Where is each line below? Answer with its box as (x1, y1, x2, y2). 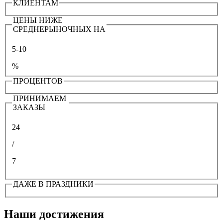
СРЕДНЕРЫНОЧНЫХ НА (13, 25, 106, 34)
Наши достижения (4, 207, 104, 221)
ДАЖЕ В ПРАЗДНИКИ (13, 180, 94, 189)
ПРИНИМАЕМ (13, 94, 68, 103)
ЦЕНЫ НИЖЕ (13, 16, 65, 25)
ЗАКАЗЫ (13, 103, 45, 112)
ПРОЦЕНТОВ (13, 76, 63, 85)
